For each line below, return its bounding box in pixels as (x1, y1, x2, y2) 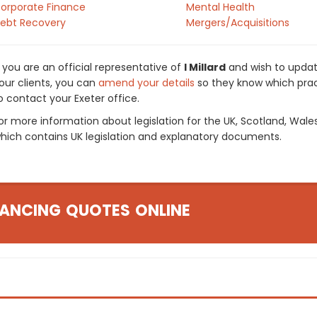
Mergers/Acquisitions (185, 16, 289, 30)
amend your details (98, 76, 195, 90)
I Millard (184, 60, 226, 74)
